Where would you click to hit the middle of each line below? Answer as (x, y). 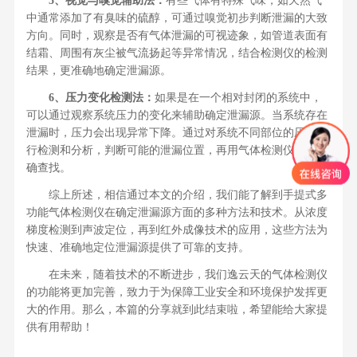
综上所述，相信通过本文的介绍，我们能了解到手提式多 (177, 195)
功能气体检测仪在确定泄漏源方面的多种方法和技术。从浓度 (177, 213)
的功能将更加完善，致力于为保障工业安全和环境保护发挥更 (177, 292)
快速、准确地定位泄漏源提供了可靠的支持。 (137, 248)
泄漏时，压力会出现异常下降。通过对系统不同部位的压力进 (177, 133)
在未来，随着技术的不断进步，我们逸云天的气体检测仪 (177, 275)
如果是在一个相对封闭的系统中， (238, 98)
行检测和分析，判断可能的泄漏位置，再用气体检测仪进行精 (177, 151)
